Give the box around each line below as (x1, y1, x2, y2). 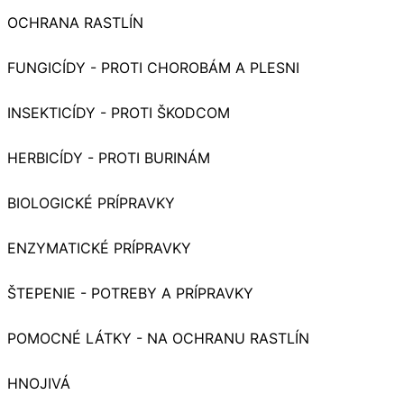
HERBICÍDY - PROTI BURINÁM (7, 149, 210, 168)
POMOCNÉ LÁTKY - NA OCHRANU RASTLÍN (7, 329, 309, 348)
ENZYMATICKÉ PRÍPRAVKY (7, 239, 191, 258)
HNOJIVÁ (7, 374, 70, 393)
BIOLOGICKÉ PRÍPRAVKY (7, 194, 175, 213)
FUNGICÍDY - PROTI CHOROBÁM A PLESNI (7, 59, 299, 78)
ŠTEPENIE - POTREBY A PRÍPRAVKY (7, 284, 253, 303)
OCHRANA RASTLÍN (7, 14, 143, 32)
